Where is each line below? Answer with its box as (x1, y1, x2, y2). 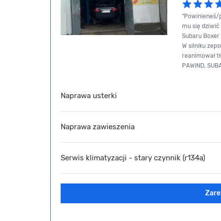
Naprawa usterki (61, 91, 117, 100)
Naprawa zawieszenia (61, 122, 135, 131)
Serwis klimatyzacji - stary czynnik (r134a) (61, 153, 205, 162)
